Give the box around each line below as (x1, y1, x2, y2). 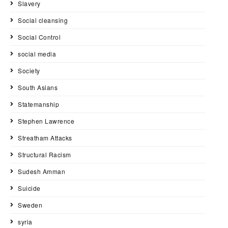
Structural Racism (18, 150, 71, 159)
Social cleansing (18, 16, 68, 25)
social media (18, 49, 56, 59)
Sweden (18, 201, 42, 210)
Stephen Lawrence (18, 117, 74, 126)
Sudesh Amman (18, 167, 65, 176)
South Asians (18, 83, 58, 92)
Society (18, 66, 40, 75)
